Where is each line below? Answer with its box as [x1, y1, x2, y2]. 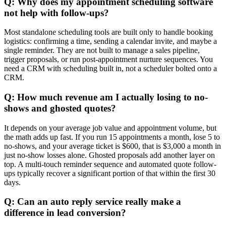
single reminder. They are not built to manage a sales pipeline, [4, 46, 200, 55]
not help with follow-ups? [4, 7, 109, 18]
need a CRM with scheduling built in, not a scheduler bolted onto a [4, 64, 217, 73]
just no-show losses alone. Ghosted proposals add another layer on [4, 150, 215, 159]
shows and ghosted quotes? [4, 102, 116, 114]
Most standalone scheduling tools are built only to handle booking [4, 28, 213, 37]
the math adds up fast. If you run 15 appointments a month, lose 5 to [4, 132, 220, 141]
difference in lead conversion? [4, 207, 126, 218]
